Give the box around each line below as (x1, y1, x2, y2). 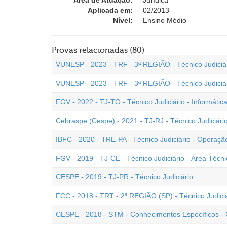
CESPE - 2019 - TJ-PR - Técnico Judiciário (56, 173, 193, 181)
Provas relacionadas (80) (52, 46, 144, 55)
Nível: (113, 16, 133, 24)
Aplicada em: (88, 6, 133, 14)
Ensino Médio (143, 16, 186, 24)
